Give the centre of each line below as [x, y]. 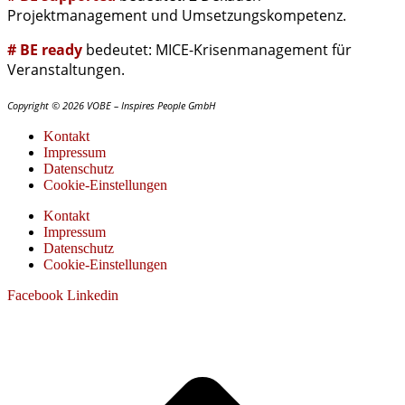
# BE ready [45, 49]
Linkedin [93, 295]
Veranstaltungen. [66, 69]
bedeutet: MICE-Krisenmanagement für [217, 49]
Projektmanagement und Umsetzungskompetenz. [177, 15]
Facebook [35, 295]
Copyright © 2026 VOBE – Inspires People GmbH [111, 105]
